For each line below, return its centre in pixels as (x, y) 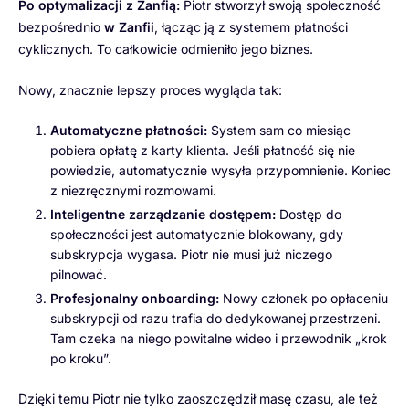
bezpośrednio (61, 26)
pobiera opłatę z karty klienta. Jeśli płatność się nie (203, 150)
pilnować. (79, 274)
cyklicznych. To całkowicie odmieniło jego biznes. (166, 48)
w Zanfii (129, 26)
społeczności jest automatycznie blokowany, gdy (197, 234)
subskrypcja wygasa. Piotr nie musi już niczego (191, 254)
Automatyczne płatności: (129, 130)
